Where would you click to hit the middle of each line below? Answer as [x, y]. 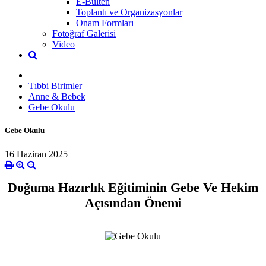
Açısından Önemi [133, 202]
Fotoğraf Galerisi [84, 34]
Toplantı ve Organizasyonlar [129, 12]
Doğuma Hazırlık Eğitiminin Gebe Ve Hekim [133, 187]
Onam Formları [105, 23]
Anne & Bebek [57, 97]
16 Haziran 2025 [36, 154]
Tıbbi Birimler [55, 86]
